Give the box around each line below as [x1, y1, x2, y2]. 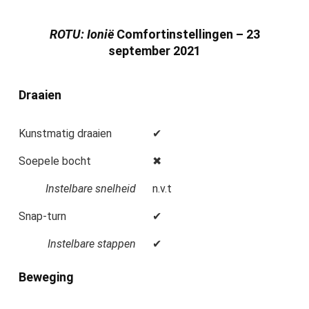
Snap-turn [19, 210, 66, 223]
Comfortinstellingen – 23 [116, 27, 260, 42]
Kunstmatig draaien [19, 127, 112, 141]
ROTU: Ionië [49, 27, 117, 42]
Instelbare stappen [48, 237, 136, 251]
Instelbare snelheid [46, 182, 136, 196]
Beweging [19, 270, 74, 285]
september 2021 [108, 43, 201, 59]
